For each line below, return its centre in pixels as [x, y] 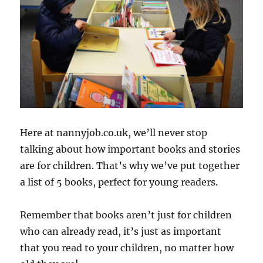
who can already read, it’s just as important [121, 232]
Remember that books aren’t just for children [126, 215]
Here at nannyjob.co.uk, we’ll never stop [114, 133]
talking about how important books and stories [130, 149]
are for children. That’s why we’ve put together [130, 166]
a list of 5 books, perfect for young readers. [119, 182]
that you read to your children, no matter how [127, 248]
